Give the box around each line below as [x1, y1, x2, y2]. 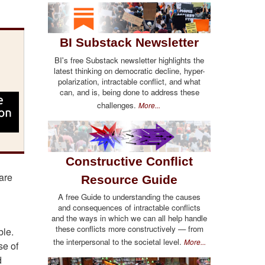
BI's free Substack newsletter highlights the [54, 54, 204, 66]
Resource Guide [81, 172, 177, 186]
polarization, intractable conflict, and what [58, 75, 201, 87]
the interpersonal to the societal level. [53, 236, 184, 248]
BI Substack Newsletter [60, 35, 199, 50]
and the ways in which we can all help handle [51, 212, 207, 224]
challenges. [96, 99, 138, 111]
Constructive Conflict [66, 154, 193, 168]
